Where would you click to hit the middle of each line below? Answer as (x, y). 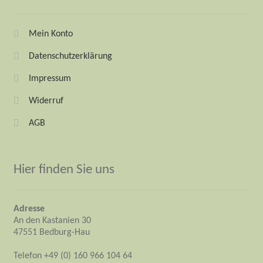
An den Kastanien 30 (52, 221)
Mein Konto (50, 34)
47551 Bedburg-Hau (51, 233)
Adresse (29, 209)
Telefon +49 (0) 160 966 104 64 (73, 256)
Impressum (50, 78)
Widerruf (46, 101)
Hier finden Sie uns (64, 170)
